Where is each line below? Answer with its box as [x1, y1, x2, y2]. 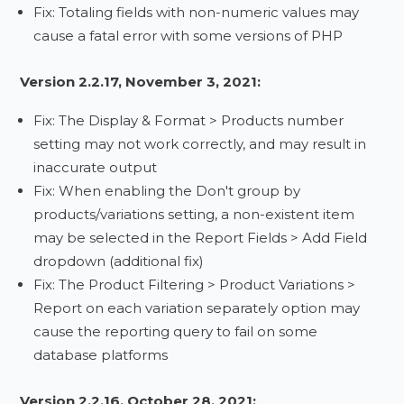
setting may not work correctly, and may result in [33, 135, 367, 152]
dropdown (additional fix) [33, 252, 205, 270]
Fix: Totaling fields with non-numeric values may [33, 4, 360, 21]
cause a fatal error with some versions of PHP [33, 27, 344, 44]
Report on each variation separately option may [33, 299, 361, 317]
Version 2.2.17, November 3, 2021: [20, 73, 262, 90]
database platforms [33, 346, 169, 363]
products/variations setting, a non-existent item [33, 206, 355, 223]
